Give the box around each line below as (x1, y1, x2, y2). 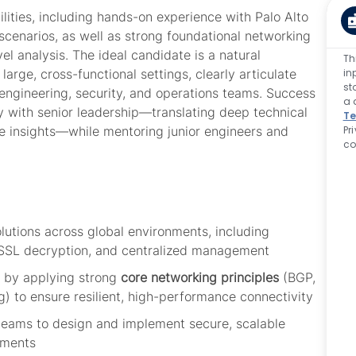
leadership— (77, 104, 152, 121)
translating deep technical (152, 104, 308, 121)
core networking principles (121, 269, 279, 286)
